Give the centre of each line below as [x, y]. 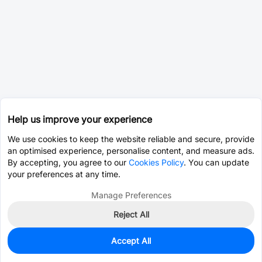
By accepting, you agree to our [68, 162]
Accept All [131, 241]
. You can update [216, 162]
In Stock [29, 244]
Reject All [131, 214]
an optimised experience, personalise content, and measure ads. [131, 151]
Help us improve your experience [80, 119]
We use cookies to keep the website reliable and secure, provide [131, 139]
